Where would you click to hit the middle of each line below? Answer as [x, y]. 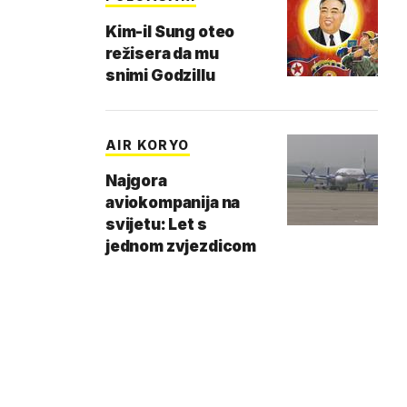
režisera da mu [162, 54]
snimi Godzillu [160, 75]
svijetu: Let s [156, 224]
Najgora [136, 181]
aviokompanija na [173, 203]
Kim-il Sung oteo [170, 32]
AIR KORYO [148, 145]
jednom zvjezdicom [181, 246]
